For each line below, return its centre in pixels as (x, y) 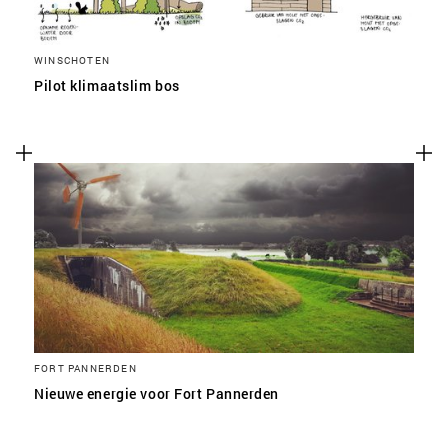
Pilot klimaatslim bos (107, 85)
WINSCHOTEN (72, 60)
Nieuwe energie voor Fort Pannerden (157, 393)
